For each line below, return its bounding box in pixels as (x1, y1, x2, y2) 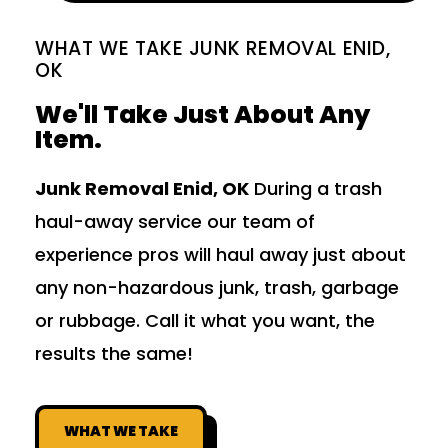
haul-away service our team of (35, 209, 315, 235)
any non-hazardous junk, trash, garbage (35, 275, 399, 301)
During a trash (249, 176, 382, 202)
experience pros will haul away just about (35, 242, 406, 268)
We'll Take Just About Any (35, 97, 370, 133)
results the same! (35, 341, 193, 367)
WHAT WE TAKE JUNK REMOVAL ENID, (35, 35, 391, 63)
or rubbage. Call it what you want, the (35, 308, 375, 334)
